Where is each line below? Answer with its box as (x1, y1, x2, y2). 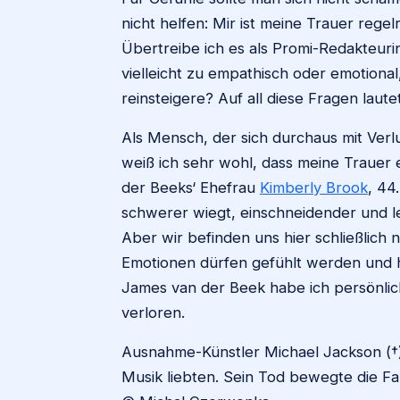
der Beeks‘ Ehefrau (121, 179, 260, 196)
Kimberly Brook (260, 179, 368, 196)
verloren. (121, 304, 189, 321)
